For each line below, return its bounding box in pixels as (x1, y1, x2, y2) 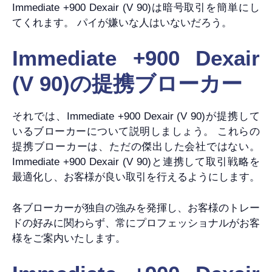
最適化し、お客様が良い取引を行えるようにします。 (12, 171, 260, 183)
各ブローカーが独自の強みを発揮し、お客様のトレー (12, 202, 260, 214)
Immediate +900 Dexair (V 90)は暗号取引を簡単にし (12, 1, 260, 13)
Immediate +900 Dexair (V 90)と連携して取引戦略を (12, 156, 260, 168)
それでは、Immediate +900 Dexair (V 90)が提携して (12, 110, 260, 123)
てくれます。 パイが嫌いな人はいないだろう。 (12, 16, 232, 29)
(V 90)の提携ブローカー (12, 72, 242, 96)
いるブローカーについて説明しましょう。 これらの (12, 126, 260, 138)
